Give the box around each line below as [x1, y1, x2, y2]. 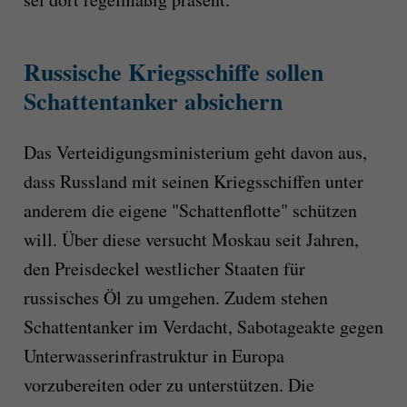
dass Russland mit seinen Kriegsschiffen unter [23, 168, 363, 194]
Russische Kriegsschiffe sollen [23, 55, 323, 90]
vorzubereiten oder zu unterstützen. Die [23, 372, 314, 397]
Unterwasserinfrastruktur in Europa [23, 342, 284, 368]
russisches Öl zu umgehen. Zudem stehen [23, 284, 328, 310]
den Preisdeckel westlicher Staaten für [23, 255, 305, 281]
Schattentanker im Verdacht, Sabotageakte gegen [23, 313, 383, 339]
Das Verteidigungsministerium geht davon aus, [23, 139, 367, 164]
